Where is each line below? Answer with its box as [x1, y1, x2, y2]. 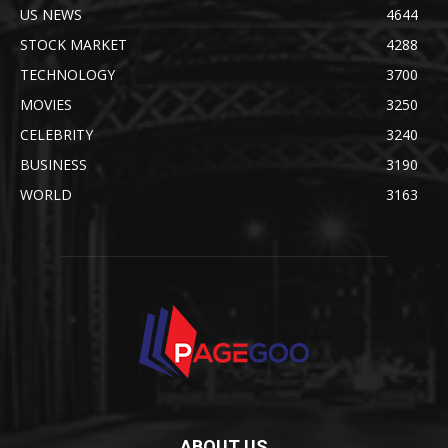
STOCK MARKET [20, 35, 127, 55]
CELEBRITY [20, 125, 93, 145]
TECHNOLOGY [20, 65, 115, 85]
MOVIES [20, 95, 72, 115]
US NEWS [20, 5, 82, 25]
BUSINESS [20, 155, 87, 175]
